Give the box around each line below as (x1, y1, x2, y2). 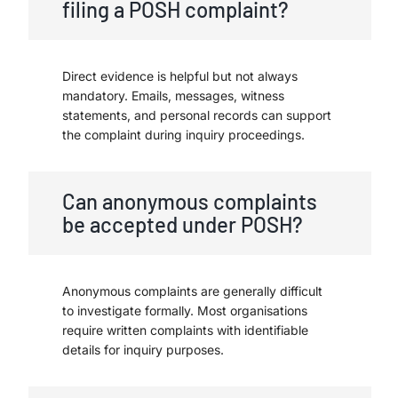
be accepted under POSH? (62, 211, 303, 237)
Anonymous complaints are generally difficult (62, 283, 322, 298)
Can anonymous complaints (62, 187, 317, 214)
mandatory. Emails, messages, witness (62, 87, 284, 103)
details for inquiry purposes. (62, 341, 224, 357)
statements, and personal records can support (62, 107, 331, 123)
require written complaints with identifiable (62, 322, 308, 338)
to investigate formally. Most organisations (62, 302, 307, 318)
